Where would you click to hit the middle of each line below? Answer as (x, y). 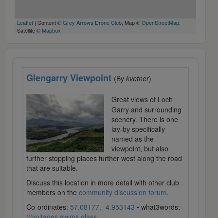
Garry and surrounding (146, 110)
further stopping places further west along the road (104, 158)
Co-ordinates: (48, 207)
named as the (133, 139)
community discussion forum (123, 192)
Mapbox (51, 30)
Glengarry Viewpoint (70, 78)
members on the (53, 192)
